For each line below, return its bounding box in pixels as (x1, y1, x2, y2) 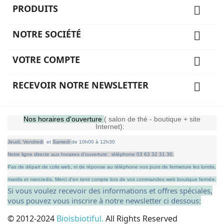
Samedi (52, 138, 71, 144)
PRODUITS (12, 2, 58, 14)
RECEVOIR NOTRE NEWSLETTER (12, 78, 148, 91)
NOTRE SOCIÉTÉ (12, 27, 81, 40)
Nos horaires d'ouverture (23, 114, 104, 123)
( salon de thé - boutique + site (104, 114, 200, 123)
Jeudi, (7, 138, 23, 144)
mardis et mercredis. (7, 176, 55, 182)
